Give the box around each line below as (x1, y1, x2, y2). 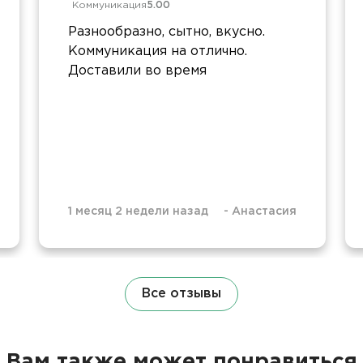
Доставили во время (68, 64, 207, 77)
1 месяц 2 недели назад (68, 206, 208, 216)
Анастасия (232, 206, 297, 216)
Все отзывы (142, 287, 221, 300)
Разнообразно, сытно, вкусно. (68, 25, 265, 38)
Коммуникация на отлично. (68, 45, 247, 58)
